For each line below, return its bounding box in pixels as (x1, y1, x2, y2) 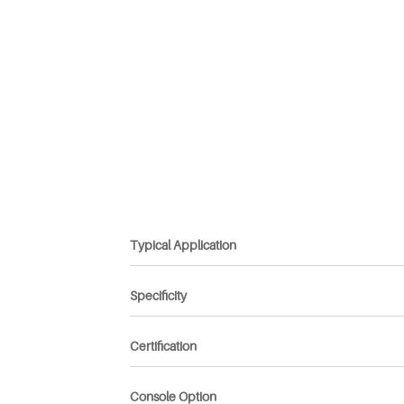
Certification (129, 338, 197, 353)
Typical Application (129, 237, 236, 252)
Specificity (129, 288, 187, 303)
